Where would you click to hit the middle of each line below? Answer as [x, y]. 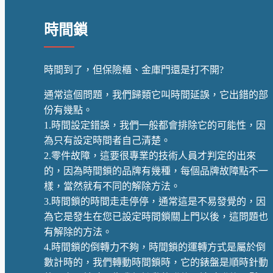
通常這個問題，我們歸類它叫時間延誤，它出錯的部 [156, 95]
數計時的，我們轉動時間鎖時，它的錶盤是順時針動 [156, 263]
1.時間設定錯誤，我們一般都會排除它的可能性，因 [155, 126]
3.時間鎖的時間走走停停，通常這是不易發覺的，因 [155, 202]
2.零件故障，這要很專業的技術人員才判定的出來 [150, 156]
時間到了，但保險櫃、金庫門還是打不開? [134, 70]
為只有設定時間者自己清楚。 [107, 141]
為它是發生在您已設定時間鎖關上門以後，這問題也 [156, 217]
